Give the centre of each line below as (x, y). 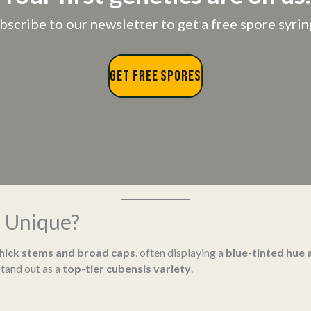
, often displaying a (180, 253)
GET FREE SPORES (155, 76)
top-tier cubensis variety (127, 269)
